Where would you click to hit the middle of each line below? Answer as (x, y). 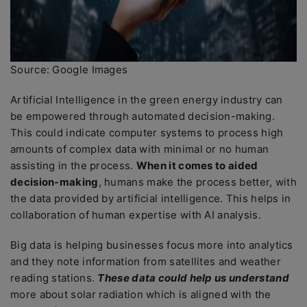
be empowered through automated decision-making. (143, 116)
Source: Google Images (69, 70)
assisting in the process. (73, 165)
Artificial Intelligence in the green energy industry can (147, 100)
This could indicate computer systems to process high (147, 133)
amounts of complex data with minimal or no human (140, 149)
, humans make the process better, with (197, 182)
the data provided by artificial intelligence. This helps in (151, 198)
